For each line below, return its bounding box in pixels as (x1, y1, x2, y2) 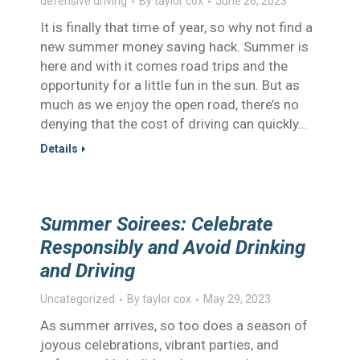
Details (40, 142, 78, 155)
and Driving (40, 260, 135, 282)
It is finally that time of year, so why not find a (40, 19, 313, 35)
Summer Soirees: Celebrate (40, 213, 273, 235)
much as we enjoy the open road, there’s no (40, 96, 299, 112)
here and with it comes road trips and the (40, 58, 288, 74)
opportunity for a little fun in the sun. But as (40, 77, 300, 93)
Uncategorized (40, 292, 115, 305)
